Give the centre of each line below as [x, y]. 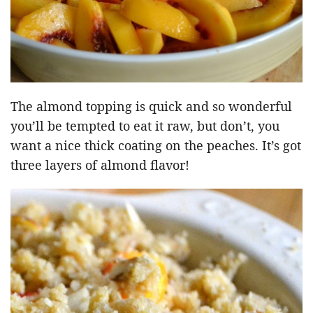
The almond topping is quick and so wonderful [151, 107]
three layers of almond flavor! [100, 165]
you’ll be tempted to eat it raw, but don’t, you [145, 126]
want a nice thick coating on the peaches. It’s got [156, 146]
